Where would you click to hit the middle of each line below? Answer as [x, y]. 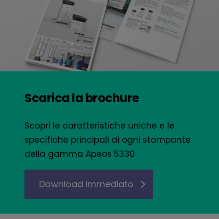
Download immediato [86, 184]
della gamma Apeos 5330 [80, 154]
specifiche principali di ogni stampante [108, 140]
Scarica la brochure [82, 98]
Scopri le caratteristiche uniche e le [99, 126]
